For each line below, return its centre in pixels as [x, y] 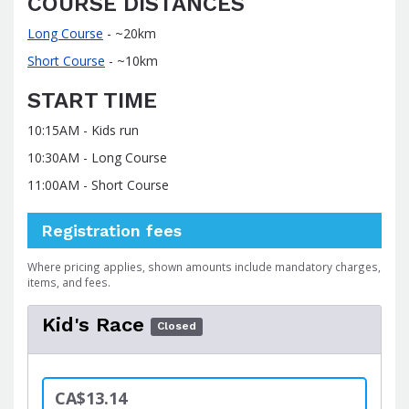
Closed [177, 326]
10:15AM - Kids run [83, 130]
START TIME [92, 100]
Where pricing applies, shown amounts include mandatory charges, [204, 267]
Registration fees [111, 231]
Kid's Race [93, 325]
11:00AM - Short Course [98, 185]
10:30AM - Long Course [97, 157]
